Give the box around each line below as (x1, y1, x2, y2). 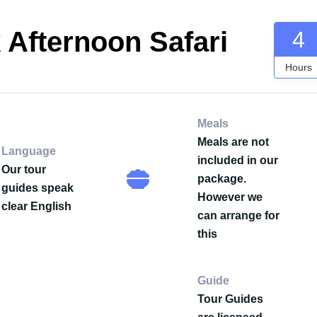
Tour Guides (197, 293, 264, 305)
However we (197, 191, 263, 203)
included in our (197, 154, 279, 166)
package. (197, 173, 247, 185)
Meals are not (197, 136, 270, 148)
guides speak (1, 182, 74, 194)
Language (1, 145, 57, 157)
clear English (1, 200, 72, 212)
